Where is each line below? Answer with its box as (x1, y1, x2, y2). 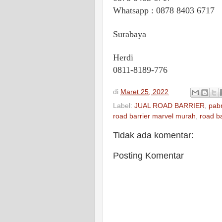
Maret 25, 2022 (120, 88, 168, 96)
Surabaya (113, 29, 146, 39)
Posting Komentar (113, 151, 184, 161)
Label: (113, 102, 134, 110)
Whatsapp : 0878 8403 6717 (113, 5, 215, 16)
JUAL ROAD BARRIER (134, 102, 205, 110)
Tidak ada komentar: (113, 130, 194, 141)
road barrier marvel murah (113, 112, 196, 120)
